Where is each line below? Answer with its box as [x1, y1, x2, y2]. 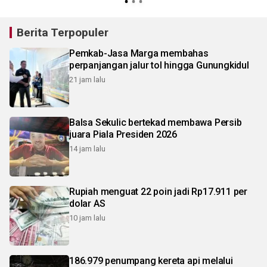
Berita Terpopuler [17, 25, 108, 39]
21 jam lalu [69, 74, 105, 84]
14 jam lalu [69, 144, 105, 153]
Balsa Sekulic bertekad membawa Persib [69, 116, 242, 128]
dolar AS [69, 197, 105, 209]
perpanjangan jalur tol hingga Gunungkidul [69, 59, 249, 71]
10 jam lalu [69, 213, 105, 222]
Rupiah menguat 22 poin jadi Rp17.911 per [69, 185, 247, 197]
